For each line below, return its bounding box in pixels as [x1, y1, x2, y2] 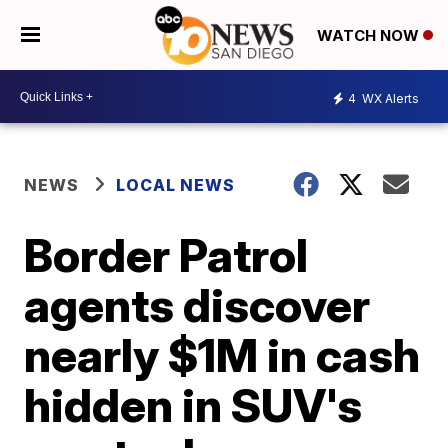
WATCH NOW [317, 26, 423, 46]
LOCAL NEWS [116, 175, 236, 195]
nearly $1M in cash [24, 327, 421, 383]
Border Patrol [24, 227, 309, 283]
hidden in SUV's [24, 377, 363, 433]
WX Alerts [359, 90, 419, 106]
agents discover [24, 277, 371, 333]
